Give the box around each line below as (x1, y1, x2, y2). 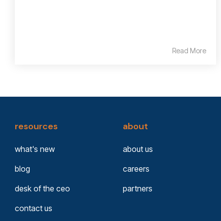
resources (15, 120, 58, 132)
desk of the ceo (15, 183, 70, 193)
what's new (15, 144, 55, 154)
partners (123, 183, 152, 193)
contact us (15, 203, 52, 213)
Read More (172, 46, 206, 55)
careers (123, 163, 149, 174)
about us (123, 144, 153, 154)
